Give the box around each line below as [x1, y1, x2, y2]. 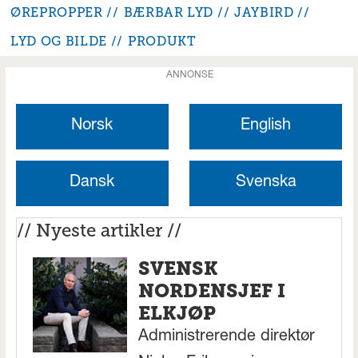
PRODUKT [127, 34, 197, 50]
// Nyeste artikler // [16, 220, 181, 242]
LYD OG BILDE [10, 34, 107, 50]
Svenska [235, 175, 296, 192]
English [241, 118, 292, 135]
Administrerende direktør [138, 328, 316, 345]
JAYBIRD [234, 5, 294, 21]
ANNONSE [165, 70, 213, 81]
